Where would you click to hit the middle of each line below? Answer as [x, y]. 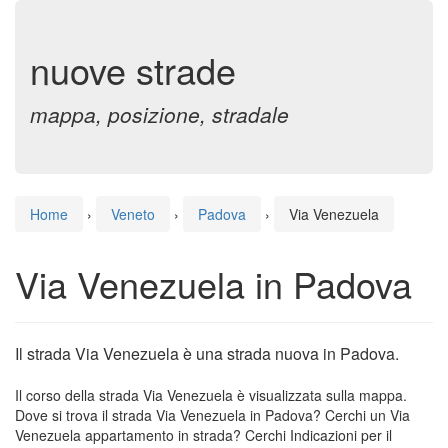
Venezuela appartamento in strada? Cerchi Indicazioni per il [203, 435]
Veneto [133, 214]
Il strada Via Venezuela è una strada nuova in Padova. [207, 353]
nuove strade [133, 69]
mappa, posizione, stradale [159, 114]
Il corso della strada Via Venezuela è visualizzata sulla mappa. [211, 395]
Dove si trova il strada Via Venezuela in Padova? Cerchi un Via [212, 415]
